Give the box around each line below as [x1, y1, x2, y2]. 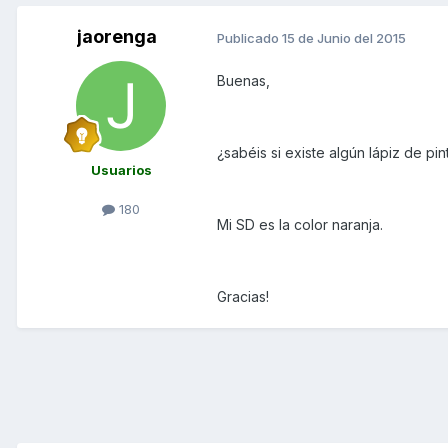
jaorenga [77, 26, 157, 48]
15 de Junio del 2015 [282, 29, 406, 46]
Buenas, [217, 72, 270, 90]
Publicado [217, 29, 282, 46]
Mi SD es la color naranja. [217, 216, 383, 234]
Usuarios [90, 162, 152, 179]
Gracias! [217, 288, 269, 306]
